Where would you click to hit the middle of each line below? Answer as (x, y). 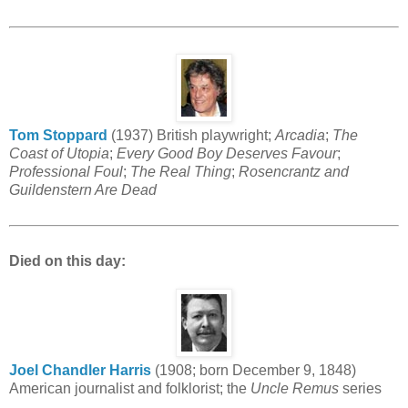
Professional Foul (66, 172)
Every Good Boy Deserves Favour (227, 154)
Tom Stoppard (58, 136)
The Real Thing (181, 172)
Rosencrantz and (294, 172)
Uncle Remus (295, 388)
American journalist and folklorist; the (130, 388)
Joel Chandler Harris (80, 370)
